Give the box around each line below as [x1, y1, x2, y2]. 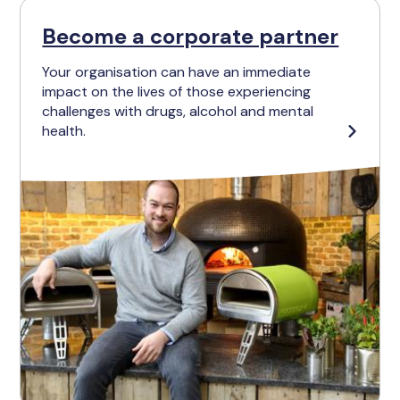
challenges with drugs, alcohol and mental [42, 101, 314, 121]
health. [42, 121, 87, 140]
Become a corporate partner [42, 21, 339, 50]
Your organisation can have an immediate [42, 62, 312, 81]
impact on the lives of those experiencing [42, 81, 312, 101]
